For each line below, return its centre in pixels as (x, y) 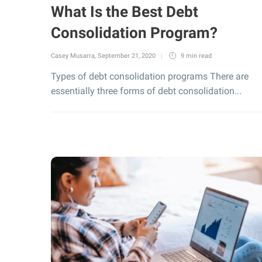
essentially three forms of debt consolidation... (146, 91)
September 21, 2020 (127, 56)
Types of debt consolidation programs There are (150, 76)
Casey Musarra (73, 56)
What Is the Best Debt (125, 12)
